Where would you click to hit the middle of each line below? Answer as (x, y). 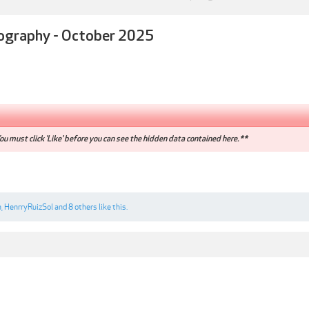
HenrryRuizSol (29, 207)
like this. (112, 207)
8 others (83, 207)
